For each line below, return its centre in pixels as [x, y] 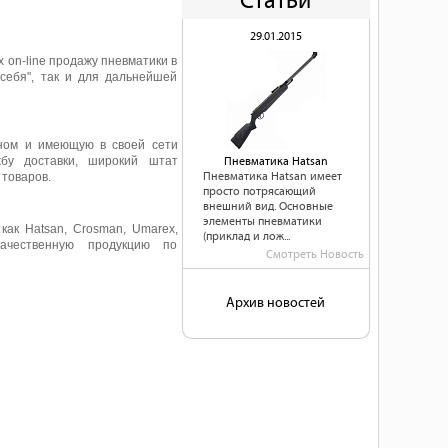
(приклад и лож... [246, 236]
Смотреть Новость [314, 254]
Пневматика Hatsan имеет [272, 176]
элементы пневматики [262, 221]
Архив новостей [275, 303]
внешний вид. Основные [268, 206]
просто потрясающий [259, 191]
